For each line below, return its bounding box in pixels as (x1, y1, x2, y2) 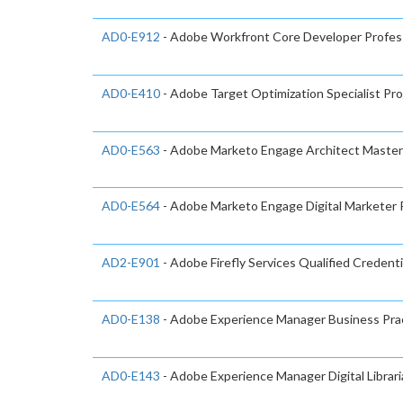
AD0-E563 (102, 141, 160, 157)
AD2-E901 (102, 255, 160, 271)
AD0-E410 (102, 85, 160, 101)
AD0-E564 (102, 198, 160, 214)
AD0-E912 (102, 28, 160, 44)
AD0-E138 (102, 310, 160, 327)
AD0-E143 (102, 367, 160, 383)
